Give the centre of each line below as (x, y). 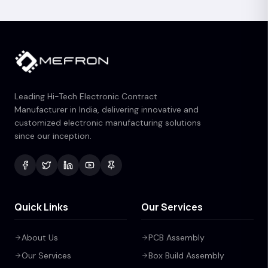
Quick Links (41, 207)
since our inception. (53, 136)
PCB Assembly (176, 237)
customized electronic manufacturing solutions (108, 123)
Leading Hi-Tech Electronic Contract (86, 96)
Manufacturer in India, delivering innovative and (106, 109)
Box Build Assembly (186, 255)
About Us (40, 237)
